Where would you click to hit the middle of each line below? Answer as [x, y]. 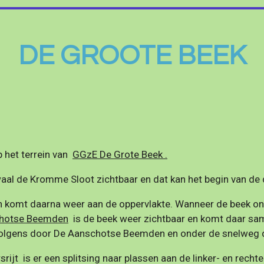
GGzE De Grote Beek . [120, 154]
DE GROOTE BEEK [132, 56]
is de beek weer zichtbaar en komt [146, 219]
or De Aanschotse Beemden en [111, 233]
